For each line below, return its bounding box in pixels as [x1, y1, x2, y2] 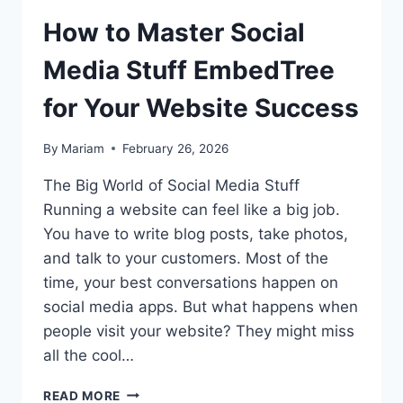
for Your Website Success [43, 93, 359, 124]
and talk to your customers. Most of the [43, 248, 328, 267]
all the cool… [43, 345, 134, 364]
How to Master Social [43, 17, 305, 49]
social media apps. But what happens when [43, 297, 358, 316]
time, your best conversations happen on [43, 273, 338, 291]
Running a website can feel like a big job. [43, 200, 340, 219]
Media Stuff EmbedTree [43, 55, 335, 86]
